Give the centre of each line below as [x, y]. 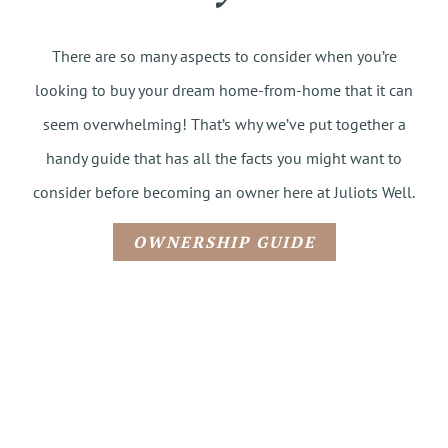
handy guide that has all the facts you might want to [224, 158]
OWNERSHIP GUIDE [224, 242]
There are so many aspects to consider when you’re [224, 56]
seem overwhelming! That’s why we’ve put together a [224, 124]
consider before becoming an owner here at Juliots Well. [224, 192]
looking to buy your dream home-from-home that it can [224, 90]
